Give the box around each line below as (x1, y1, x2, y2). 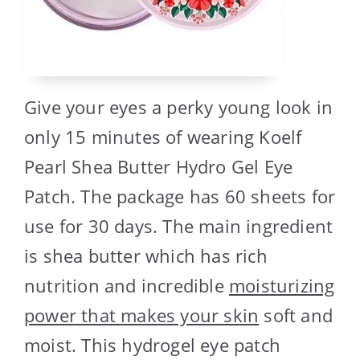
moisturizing (229, 272, 335, 297)
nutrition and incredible (24, 272, 229, 297)
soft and (259, 302, 333, 327)
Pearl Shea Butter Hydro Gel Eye (24, 153, 293, 178)
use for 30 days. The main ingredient (24, 213, 333, 238)
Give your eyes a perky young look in (24, 94, 333, 119)
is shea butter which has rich (24, 243, 268, 268)
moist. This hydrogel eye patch (24, 332, 281, 357)
